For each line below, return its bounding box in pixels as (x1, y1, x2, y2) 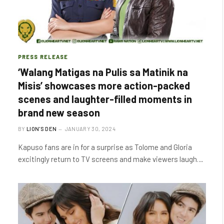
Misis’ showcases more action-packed (18, 79, 190, 91)
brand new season (18, 106, 100, 118)
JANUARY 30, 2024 (64, 125, 115, 132)
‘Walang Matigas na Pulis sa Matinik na (18, 66, 188, 78)
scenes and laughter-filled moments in (18, 93, 192, 105)
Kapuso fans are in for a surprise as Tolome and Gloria (18, 142, 192, 151)
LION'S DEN (26, 125, 57, 132)
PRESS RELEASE (18, 53, 68, 60)
